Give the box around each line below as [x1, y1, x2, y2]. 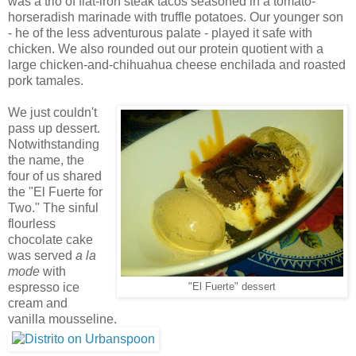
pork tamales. [8, 74, 83, 88]
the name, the [8, 153, 84, 168]
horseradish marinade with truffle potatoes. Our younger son [8, 10, 343, 25]
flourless [8, 217, 56, 231]
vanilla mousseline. [8, 312, 117, 327]
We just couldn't [8, 106, 97, 120]
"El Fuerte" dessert [188, 281, 276, 293]
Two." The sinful [8, 201, 99, 215]
